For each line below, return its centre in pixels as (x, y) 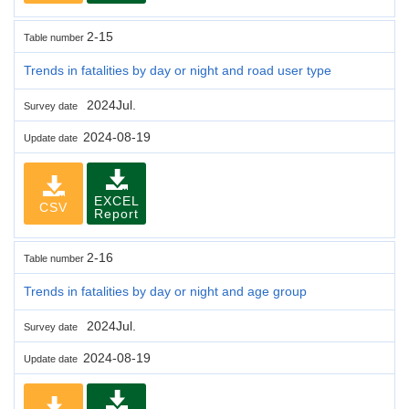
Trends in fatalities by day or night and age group (165, 291)
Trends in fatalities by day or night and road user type (178, 70)
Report (116, 213)
